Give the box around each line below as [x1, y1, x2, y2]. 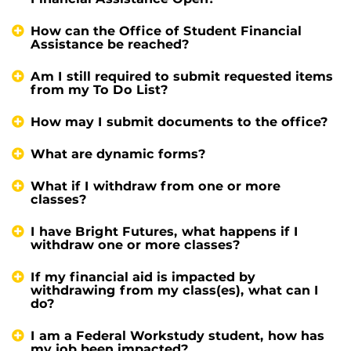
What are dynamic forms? [31, 146, 206, 161]
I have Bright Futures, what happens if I [31, 223, 299, 239]
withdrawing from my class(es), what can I [31, 282, 319, 298]
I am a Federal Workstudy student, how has [31, 327, 324, 343]
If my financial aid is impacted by [31, 269, 255, 284]
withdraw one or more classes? [31, 237, 241, 252]
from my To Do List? [31, 81, 168, 97]
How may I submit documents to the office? [31, 114, 328, 129]
